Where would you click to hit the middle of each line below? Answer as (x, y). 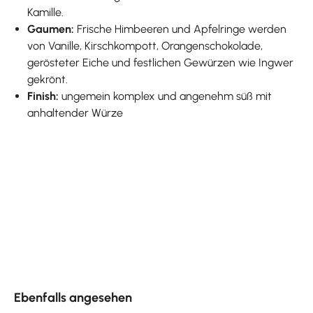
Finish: (43, 96)
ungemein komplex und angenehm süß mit (166, 96)
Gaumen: (52, 29)
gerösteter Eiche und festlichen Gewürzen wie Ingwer (161, 62)
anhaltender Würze (75, 112)
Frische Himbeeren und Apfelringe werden (182, 29)
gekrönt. (48, 79)
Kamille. (46, 12)
